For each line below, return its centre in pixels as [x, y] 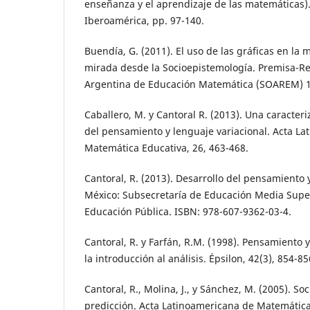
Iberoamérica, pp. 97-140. [144, 20]
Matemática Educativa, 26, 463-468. [166, 147]
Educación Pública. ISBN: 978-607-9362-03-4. [188, 211]
